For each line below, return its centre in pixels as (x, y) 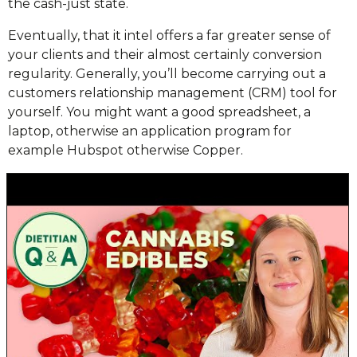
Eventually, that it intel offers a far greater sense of (169, 35)
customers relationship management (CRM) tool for (173, 93)
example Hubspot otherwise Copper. (126, 150)
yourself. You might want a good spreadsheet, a (159, 112)
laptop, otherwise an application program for (150, 131)
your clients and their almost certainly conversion (165, 55)
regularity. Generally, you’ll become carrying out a (167, 74)
